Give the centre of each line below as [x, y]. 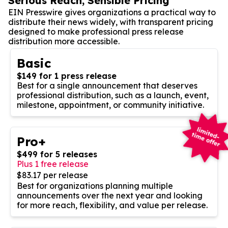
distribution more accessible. [64, 41]
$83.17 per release [52, 175]
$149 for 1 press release [67, 76]
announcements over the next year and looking [110, 195]
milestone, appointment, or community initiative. [110, 105]
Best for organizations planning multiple [95, 186]
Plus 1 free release [53, 164]
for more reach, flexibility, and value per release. [112, 205]
